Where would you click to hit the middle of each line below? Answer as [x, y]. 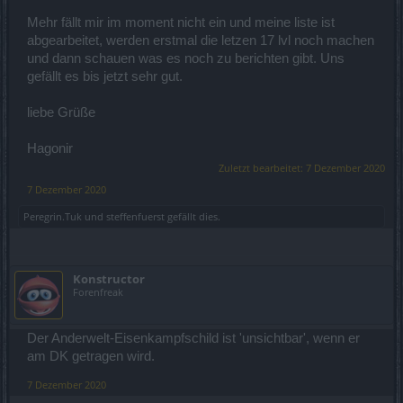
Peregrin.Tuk [53, 216]
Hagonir [50, 148]
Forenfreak [98, 291]
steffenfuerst [135, 216]
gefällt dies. [193, 216]
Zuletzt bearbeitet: [262, 167]
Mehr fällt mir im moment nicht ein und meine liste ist [181, 22]
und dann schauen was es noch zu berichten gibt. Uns [186, 58]
